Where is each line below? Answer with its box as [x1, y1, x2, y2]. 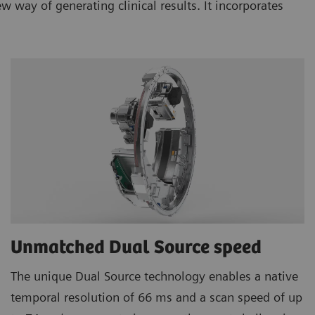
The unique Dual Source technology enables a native [11, 268, 298, 283]
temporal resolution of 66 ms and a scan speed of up [11, 289, 302, 304]
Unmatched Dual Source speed [11, 236, 266, 259]
